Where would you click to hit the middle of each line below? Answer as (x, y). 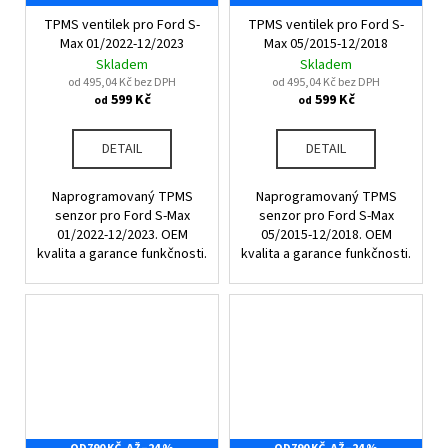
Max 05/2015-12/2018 (326, 43)
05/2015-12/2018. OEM (326, 234)
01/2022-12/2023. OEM (122, 234)
